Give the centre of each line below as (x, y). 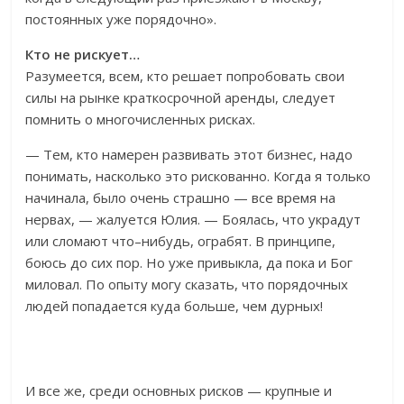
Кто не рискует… (83, 55)
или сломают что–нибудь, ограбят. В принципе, (181, 241)
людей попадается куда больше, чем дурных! (174, 306)
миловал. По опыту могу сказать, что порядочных (187, 285)
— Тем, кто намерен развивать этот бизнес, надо (189, 155)
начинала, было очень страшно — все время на (181, 198)
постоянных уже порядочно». (121, 19)
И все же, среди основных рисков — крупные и (179, 391)
